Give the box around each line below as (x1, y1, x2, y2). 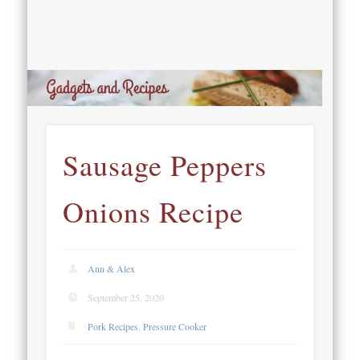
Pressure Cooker (143, 319, 207, 333)
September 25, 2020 (88, 290, 165, 304)
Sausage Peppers (63, 145, 268, 185)
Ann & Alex (88, 261, 136, 275)
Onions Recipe (63, 192, 244, 231)
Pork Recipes (88, 319, 139, 333)
